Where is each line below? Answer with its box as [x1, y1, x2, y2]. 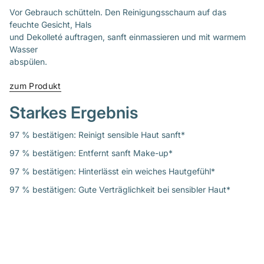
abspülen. [9, 56, 47, 67]
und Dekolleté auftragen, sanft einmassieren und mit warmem [9, 31, 246, 42]
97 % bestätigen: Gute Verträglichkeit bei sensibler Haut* [9, 184, 230, 194]
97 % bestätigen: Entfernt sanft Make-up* [9, 147, 173, 158]
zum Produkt [9, 80, 61, 91]
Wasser [9, 44, 38, 54]
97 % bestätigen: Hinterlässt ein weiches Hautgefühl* [9, 166, 215, 176]
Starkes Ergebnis [9, 102, 138, 123]
